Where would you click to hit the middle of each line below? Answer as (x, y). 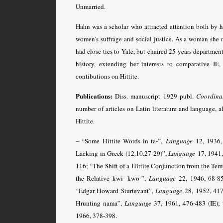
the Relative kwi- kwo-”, (112, 178)
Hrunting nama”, (100, 203)
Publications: (94, 96)
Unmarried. (91, 6)
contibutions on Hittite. (107, 76)
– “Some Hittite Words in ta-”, (121, 141)
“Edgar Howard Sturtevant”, (116, 190)
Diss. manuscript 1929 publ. (154, 96)
